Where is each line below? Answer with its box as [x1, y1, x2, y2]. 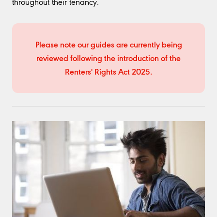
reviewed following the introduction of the [36, 51, 181, 63]
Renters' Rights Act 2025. [65, 65, 152, 77]
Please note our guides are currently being [35, 38, 182, 50]
